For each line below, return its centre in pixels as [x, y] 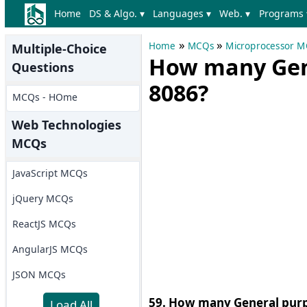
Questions [42, 67]
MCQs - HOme [45, 97]
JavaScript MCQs [50, 173]
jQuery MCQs [42, 198]
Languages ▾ [182, 13]
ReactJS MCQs [44, 224]
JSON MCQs [39, 274]
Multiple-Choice [59, 49]
